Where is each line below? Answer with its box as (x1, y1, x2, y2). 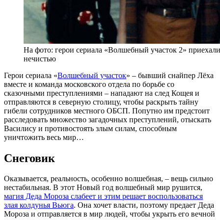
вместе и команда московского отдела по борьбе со (4, 80, 174, 88)
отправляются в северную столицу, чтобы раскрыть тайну (4, 97, 198, 106)
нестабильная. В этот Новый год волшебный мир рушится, (4, 183, 202, 192)
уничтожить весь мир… (4, 133, 84, 141)
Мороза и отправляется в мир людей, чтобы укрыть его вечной (4, 210, 215, 219)
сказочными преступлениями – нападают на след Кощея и (4, 88, 199, 97)
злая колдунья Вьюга (4, 201, 74, 210)
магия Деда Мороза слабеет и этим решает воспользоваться (4, 192, 203, 201)
